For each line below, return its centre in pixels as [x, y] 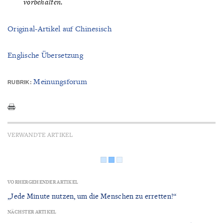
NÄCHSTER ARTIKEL [32, 212]
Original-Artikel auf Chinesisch [59, 28]
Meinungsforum [60, 81]
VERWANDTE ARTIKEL [40, 134]
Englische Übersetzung [46, 55]
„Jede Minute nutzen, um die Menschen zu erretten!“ [92, 196]
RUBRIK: [21, 82]
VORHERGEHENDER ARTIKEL [43, 182]
